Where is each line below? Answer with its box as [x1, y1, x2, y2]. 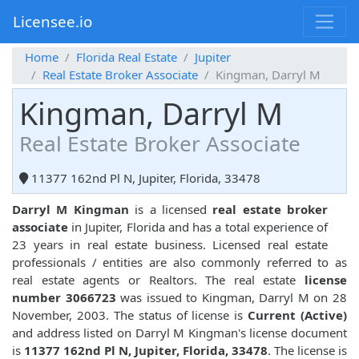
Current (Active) [248, 307, 347, 324]
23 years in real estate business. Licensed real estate [12, 236, 328, 253]
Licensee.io [13, 11, 92, 32]
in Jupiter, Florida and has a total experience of [68, 219, 328, 236]
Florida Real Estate [76, 49, 177, 66]
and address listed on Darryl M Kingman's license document [12, 325, 347, 341]
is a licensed [128, 201, 213, 218]
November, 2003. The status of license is [12, 307, 248, 324]
